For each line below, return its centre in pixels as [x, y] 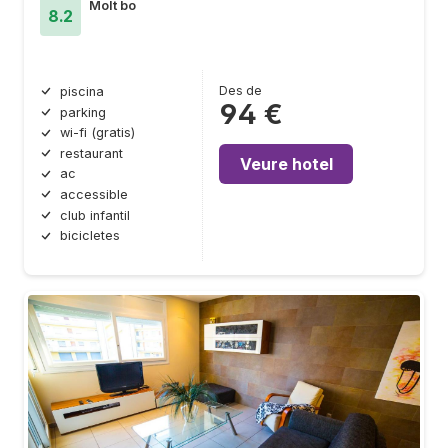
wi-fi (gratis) [97, 133]
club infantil [95, 215]
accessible [94, 195]
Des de [240, 91]
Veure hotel [286, 164]
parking [83, 112]
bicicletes [90, 236]
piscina [82, 92]
